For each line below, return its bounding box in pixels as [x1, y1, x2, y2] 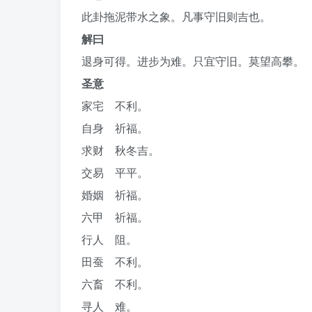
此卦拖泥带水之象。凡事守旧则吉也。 [81, 8, 271, 24]
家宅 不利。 [81, 97, 148, 114]
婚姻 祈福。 [81, 187, 148, 203]
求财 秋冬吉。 [81, 142, 159, 158]
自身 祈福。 [81, 120, 148, 136]
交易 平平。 [81, 164, 148, 180]
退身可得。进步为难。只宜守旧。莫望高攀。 [81, 53, 304, 69]
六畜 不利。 [81, 276, 148, 292]
